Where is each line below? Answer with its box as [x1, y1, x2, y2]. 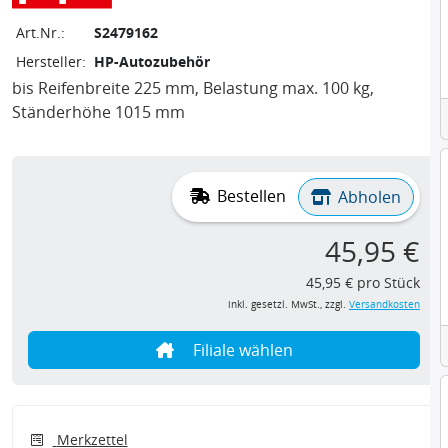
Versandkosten [349, 298, 420, 312]
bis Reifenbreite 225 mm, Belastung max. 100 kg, [12, 77, 374, 100]
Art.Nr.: [16, 23, 65, 43]
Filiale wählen [188, 339, 293, 362]
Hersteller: [16, 52, 86, 72]
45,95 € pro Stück [306, 273, 420, 293]
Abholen [338, 186, 401, 209]
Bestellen [217, 185, 286, 208]
